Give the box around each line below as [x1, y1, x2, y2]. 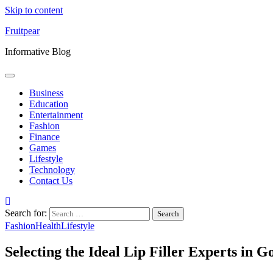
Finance [29, 132, 60, 142]
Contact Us [29, 175, 73, 186]
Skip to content [5, 5, 63, 15]
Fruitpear [5, 26, 40, 36]
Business [29, 88, 63, 98]
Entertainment [29, 110, 83, 120]
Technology [29, 165, 75, 175]
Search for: [5, 208, 47, 218]
